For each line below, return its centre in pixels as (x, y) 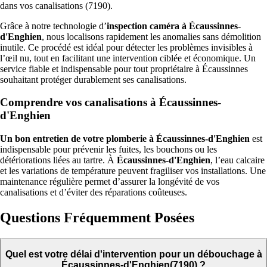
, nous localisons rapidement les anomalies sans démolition (151, 36)
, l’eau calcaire (237, 160)
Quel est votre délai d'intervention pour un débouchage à (133, 254)
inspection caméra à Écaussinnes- (174, 26)
